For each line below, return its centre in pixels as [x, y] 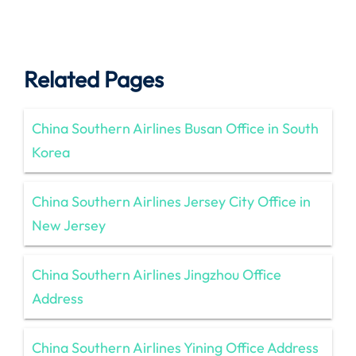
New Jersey [69, 225]
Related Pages [94, 79]
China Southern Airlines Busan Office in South [175, 128]
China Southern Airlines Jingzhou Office [157, 274]
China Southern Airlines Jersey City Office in [171, 201]
